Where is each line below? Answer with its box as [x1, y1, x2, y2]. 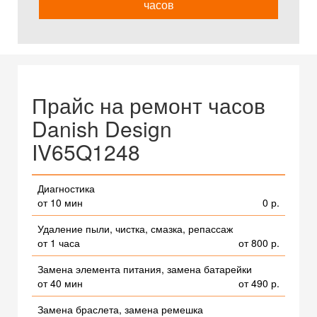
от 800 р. [238, 236, 279, 250]
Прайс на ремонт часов [32, 90, 265, 120]
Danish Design [32, 113, 172, 144]
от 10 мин [38, 195, 83, 209]
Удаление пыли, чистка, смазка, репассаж [38, 221, 233, 236]
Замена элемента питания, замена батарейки [38, 262, 252, 276]
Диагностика [38, 181, 95, 195]
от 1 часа [38, 236, 80, 250]
